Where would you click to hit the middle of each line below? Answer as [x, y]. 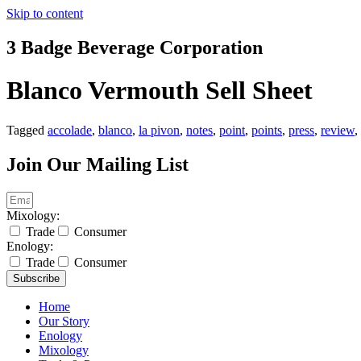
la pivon [159, 130]
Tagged [27, 130]
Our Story [64, 321]
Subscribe [36, 278]
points [267, 130]
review [338, 130]
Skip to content [45, 13]
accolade [70, 130]
